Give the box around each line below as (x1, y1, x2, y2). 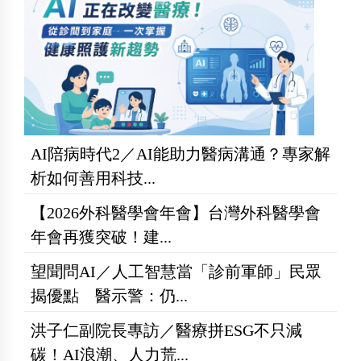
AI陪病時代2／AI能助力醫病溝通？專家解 (31, 145, 330, 163)
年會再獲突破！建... (31, 228, 172, 246)
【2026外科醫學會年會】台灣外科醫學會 (31, 204, 321, 222)
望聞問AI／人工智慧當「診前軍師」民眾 (31, 263, 322, 280)
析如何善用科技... (31, 169, 156, 187)
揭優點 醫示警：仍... (31, 287, 188, 305)
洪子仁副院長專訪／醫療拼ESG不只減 (31, 322, 302, 339)
